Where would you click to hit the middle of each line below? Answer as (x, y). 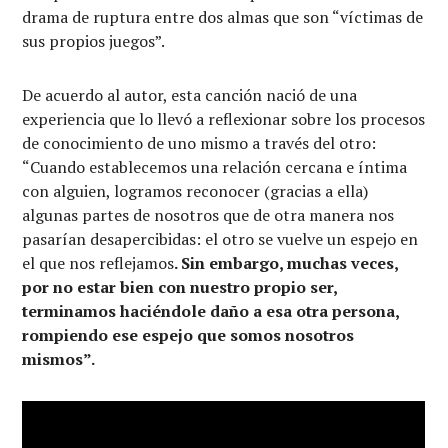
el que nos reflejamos (98, 262)
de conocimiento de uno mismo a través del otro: (199, 142)
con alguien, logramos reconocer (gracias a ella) (195, 190)
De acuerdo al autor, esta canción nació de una (190, 94)
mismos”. (59, 358)
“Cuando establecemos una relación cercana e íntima (215, 166)
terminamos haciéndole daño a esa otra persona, (211, 310)
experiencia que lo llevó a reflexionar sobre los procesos (224, 118)
